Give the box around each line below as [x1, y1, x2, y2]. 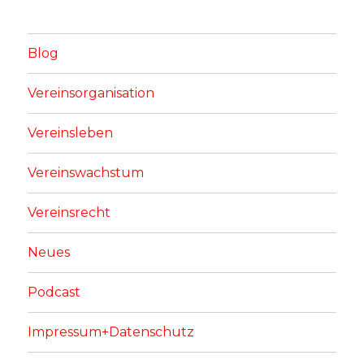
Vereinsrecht [28, 205, 111, 221]
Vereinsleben [28, 125, 114, 141]
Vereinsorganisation [28, 85, 155, 102]
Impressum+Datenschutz [28, 324, 195, 340]
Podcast [28, 284, 81, 301]
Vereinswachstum [28, 165, 145, 181]
